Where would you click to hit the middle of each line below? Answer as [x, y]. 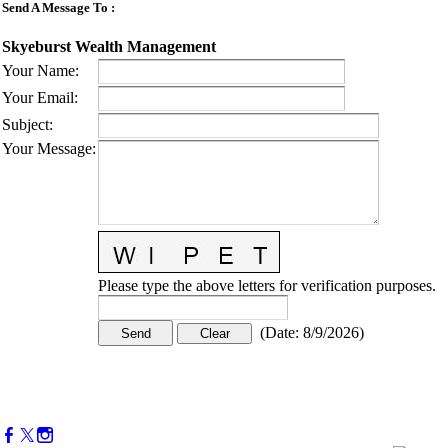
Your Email [38, 98]
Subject [25, 125]
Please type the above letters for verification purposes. [267, 286]
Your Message [47, 149]
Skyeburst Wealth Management [109, 46]
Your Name [38, 71]
